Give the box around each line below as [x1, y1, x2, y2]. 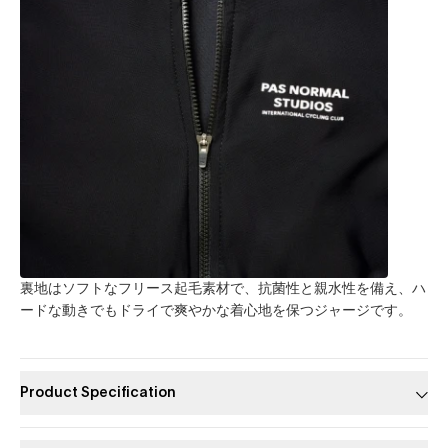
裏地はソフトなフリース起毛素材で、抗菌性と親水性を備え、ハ [20, 281, 426, 296]
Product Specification [20, 385, 176, 400]
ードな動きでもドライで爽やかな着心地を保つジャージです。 [20, 303, 412, 318]
